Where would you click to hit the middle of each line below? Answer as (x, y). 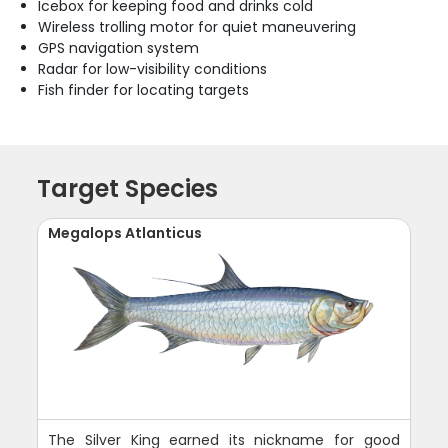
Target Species (128, 188)
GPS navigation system (119, 48)
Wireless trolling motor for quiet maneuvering (197, 27)
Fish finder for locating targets (144, 90)
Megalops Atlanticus (125, 233)
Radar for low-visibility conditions (153, 69)
